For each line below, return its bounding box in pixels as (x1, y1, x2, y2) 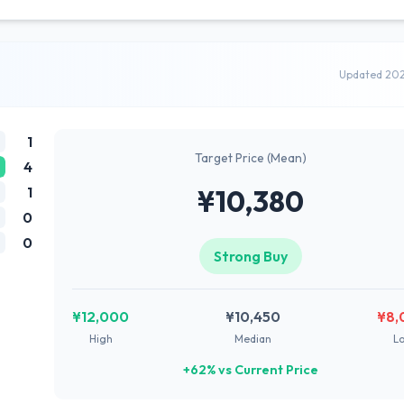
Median (234, 332, 271, 345)
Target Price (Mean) (194, 150, 307, 166)
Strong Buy (213, 247, 288, 265)
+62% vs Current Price (182, 362, 318, 378)
